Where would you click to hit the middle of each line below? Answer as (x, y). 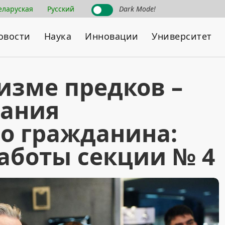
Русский (61, 9)
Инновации (112, 36)
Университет (182, 36)
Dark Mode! (137, 9)
